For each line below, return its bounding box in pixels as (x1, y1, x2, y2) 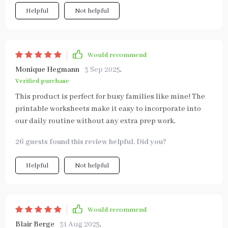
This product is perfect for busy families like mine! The (15, 92, 205, 101)
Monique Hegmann (15, 65, 79, 74)
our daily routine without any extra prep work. (15, 117, 176, 126)
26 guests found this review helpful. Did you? (15, 137, 166, 147)
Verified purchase (15, 77, 69, 85)
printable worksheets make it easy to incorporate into (15, 104, 201, 113)
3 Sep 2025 (84, 65, 120, 74)
